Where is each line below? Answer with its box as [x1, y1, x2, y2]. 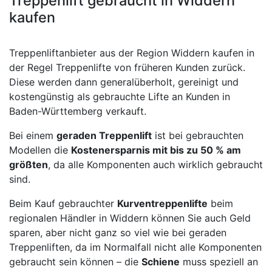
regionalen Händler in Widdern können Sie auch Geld [9, 211, 251, 224]
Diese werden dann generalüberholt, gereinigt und [9, 75, 239, 88]
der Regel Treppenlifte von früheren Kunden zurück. [9, 61, 245, 73]
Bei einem [9, 129, 56, 141]
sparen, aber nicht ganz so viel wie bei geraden [9, 226, 226, 239]
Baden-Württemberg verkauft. [9, 104, 146, 117]
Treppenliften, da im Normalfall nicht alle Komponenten [9, 240, 262, 253]
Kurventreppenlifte [117, 197, 208, 209]
